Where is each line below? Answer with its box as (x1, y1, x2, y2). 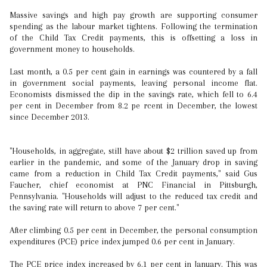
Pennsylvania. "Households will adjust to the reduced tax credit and (10, 191, 257, 201)
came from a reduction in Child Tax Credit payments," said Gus (10, 169, 257, 178)
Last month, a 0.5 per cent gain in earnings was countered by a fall (10, 67, 257, 76)
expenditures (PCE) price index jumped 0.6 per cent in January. (10, 237, 235, 246)
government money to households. (10, 44, 135, 54)
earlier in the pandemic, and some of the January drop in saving (10, 157, 257, 167)
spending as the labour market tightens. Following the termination (10, 21, 257, 31)
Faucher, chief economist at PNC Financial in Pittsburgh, (10, 180, 257, 190)
